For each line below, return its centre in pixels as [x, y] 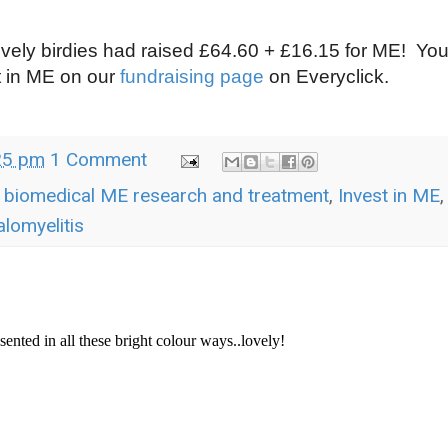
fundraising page [192, 77]
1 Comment [98, 160]
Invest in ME [389, 195]
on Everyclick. [326, 77]
